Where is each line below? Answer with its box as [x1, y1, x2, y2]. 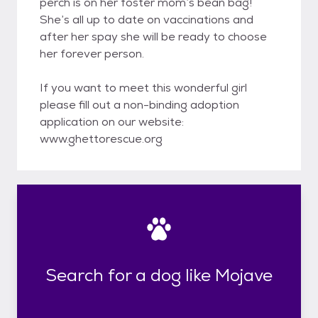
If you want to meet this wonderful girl [40, 80, 247, 95]
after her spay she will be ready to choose [40, 29, 267, 44]
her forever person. [40, 46, 144, 61]
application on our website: [40, 114, 184, 129]
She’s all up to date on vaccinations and [40, 12, 253, 27]
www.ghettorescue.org [40, 131, 163, 146]
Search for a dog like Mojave [45, 263, 273, 286]
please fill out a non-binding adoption [40, 97, 239, 112]
